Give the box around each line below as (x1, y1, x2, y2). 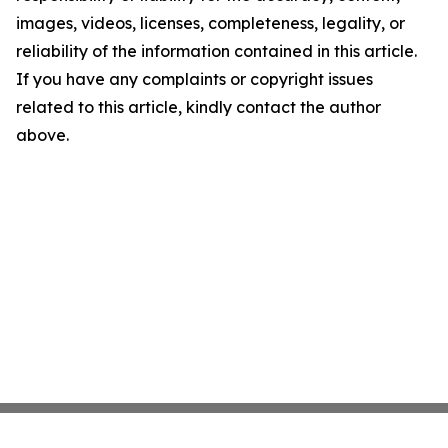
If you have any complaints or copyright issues (16, 69, 373, 89)
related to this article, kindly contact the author (16, 97, 381, 117)
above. (16, 125, 69, 145)
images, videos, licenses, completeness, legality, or (16, 13, 405, 33)
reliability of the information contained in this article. (16, 41, 417, 61)
